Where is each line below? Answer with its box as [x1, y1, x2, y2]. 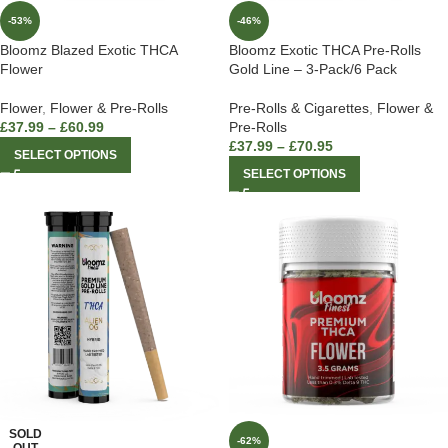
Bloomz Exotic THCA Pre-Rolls [229, 42, 421, 58]
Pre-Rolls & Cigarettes [229, 100, 369, 116]
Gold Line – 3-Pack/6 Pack [229, 61, 397, 77]
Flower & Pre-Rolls [50, 100, 168, 116]
